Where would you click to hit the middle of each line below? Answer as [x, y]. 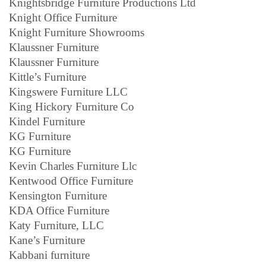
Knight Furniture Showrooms [77, 32]
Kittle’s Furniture [47, 77]
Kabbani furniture [49, 255]
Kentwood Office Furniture [71, 180]
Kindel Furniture [47, 121]
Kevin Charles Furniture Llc [73, 166]
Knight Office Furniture [63, 17]
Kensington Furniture [58, 195]
